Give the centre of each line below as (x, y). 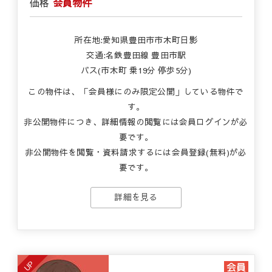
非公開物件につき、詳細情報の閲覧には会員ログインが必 (136, 122)
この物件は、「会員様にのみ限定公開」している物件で (136, 91)
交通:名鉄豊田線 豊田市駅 (136, 55)
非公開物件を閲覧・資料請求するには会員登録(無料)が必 (136, 152)
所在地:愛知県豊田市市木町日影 (136, 40)
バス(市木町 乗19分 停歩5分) (136, 70)
